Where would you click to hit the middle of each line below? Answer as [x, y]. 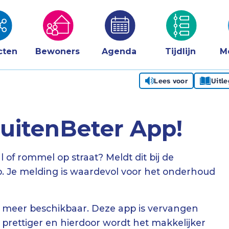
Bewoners [57, 52]
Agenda [119, 52]
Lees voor [171, 81]
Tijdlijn [181, 52]
